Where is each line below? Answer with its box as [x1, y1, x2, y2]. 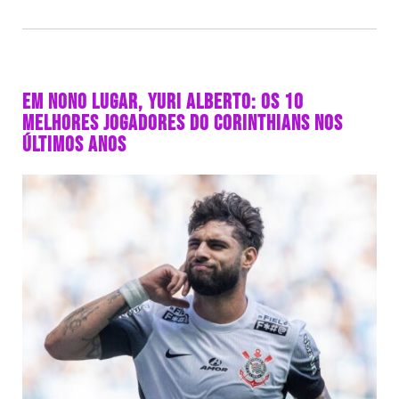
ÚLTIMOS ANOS [22, 132, 126, 159]
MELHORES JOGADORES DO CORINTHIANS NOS [22, 110, 343, 137]
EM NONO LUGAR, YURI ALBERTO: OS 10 [22, 89, 304, 116]
